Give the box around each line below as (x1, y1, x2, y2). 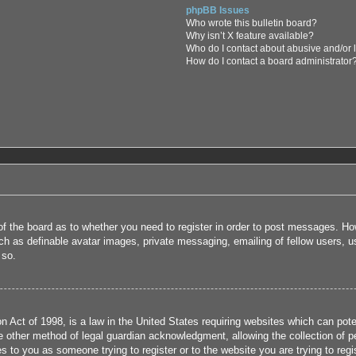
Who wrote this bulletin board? (186, 17, 318, 29)
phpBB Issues (186, 4, 250, 16)
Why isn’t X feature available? (186, 29, 315, 41)
